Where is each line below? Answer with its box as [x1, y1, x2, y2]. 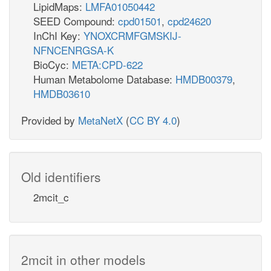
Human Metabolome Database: [33, 71, 175, 87]
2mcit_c [33, 189, 69, 204]
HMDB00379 [175, 71, 232, 87]
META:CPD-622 [72, 56, 143, 72]
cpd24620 [168, 13, 211, 28]
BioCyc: [33, 56, 72, 72]
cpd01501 [118, 13, 162, 28]
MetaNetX [78, 112, 123, 128]
